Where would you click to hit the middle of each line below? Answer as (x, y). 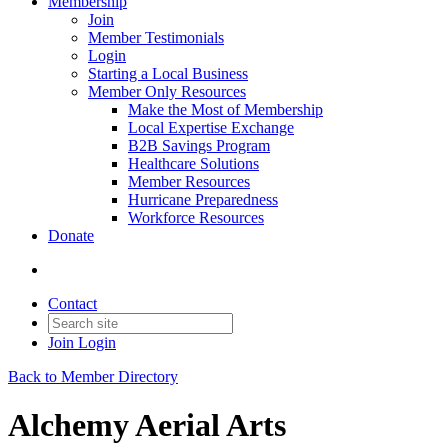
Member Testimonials (156, 37)
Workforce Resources (196, 217)
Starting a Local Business (168, 73)
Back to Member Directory (93, 376)
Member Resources (189, 181)
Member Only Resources (167, 91)
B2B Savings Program (199, 145)
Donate (71, 235)
